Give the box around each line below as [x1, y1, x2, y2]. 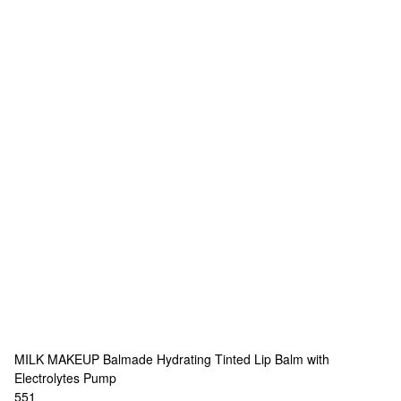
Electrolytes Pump [14, 369, 116, 387]
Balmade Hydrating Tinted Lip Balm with [103, 350, 329, 368]
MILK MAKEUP [14, 350, 99, 368]
